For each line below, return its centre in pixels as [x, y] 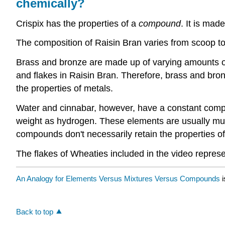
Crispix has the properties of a [77, 23]
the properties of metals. [65, 89]
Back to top [35, 212]
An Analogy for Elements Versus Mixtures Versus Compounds [118, 179]
